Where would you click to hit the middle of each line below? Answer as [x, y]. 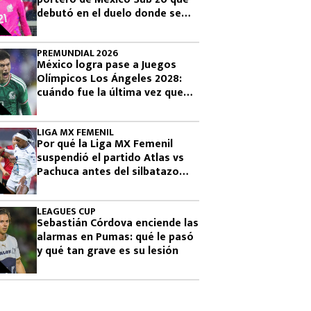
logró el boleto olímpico [98, 27]
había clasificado [79, 107]
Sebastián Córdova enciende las [118, 223]
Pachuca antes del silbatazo [108, 172]
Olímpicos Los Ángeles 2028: [109, 79]
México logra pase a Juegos [107, 65]
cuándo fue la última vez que [110, 93]
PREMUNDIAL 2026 [77, 53]
